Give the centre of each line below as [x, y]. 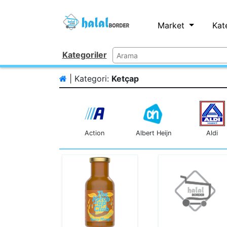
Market [172, 25]
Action [94, 133]
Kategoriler [84, 54]
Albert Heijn [153, 133]
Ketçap [125, 79]
